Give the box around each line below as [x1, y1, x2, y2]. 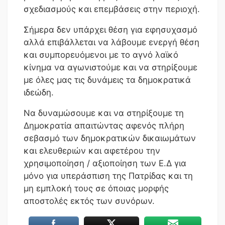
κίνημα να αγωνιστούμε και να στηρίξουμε [24, 62, 197, 72]
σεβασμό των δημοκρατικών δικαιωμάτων [24, 133, 196, 143]
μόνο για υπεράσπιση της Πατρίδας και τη [24, 170, 193, 181]
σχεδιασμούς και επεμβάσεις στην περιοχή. [24, 4, 200, 14]
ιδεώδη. [24, 87, 54, 97]
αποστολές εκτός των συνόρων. [24, 195, 155, 206]
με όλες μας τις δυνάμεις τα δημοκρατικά [24, 74, 191, 85]
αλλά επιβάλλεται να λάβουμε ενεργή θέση [24, 37, 199, 47]
